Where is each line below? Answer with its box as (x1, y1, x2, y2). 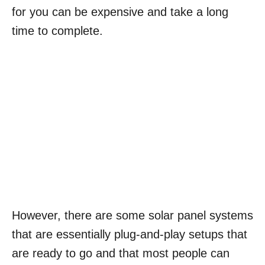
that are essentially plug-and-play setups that (12, 228, 247, 241)
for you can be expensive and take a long (12, 5, 228, 19)
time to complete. (12, 24, 103, 38)
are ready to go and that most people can (12, 247, 230, 260)
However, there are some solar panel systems (12, 209, 253, 222)
